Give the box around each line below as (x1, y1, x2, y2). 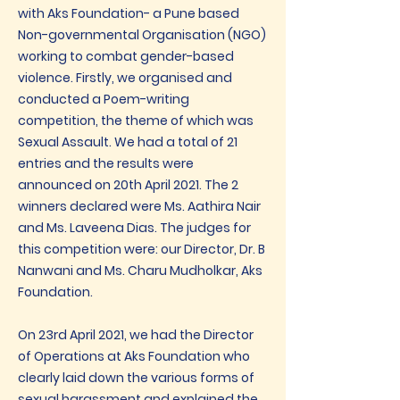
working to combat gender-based (18, 47, 234, 65)
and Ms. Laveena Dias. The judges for (18, 219, 251, 237)
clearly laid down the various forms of (18, 369, 254, 387)
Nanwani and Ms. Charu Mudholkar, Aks (18, 262, 262, 279)
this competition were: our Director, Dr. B (18, 240, 265, 258)
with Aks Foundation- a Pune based (18, 4, 239, 22)
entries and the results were (18, 154, 194, 172)
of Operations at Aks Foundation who (18, 347, 250, 365)
